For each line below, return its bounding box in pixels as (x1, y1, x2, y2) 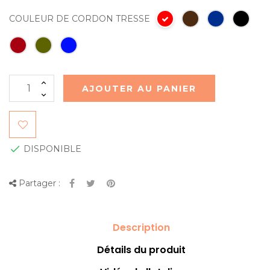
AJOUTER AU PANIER (82, 83, 196, 94)
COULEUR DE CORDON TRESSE (9, 13, 150, 24)
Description (112, 221, 170, 235)
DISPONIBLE (21, 143, 81, 154)
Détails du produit (96, 243, 186, 257)
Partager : (16, 178, 60, 189)
